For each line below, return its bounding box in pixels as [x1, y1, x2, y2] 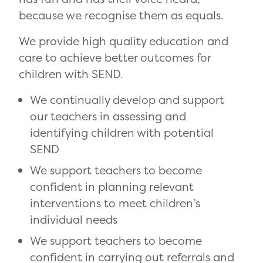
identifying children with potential [30, 125, 214, 141]
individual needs [30, 212, 118, 228]
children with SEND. [19, 66, 123, 82]
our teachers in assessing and [30, 109, 187, 124]
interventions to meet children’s [30, 195, 201, 211]
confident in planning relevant [30, 179, 194, 195]
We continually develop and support [30, 92, 225, 108]
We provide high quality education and [19, 33, 228, 49]
